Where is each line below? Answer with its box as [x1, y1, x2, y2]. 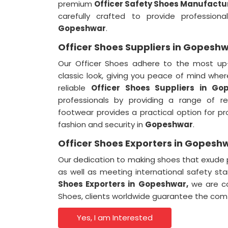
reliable [58, 82, 91, 93]
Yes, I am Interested [77, 212, 153, 223]
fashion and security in [58, 119, 145, 130]
